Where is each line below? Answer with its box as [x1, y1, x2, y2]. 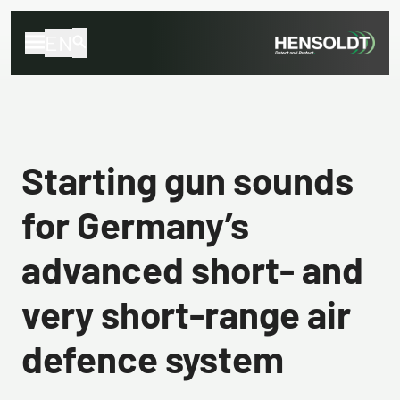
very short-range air [21, 291, 351, 336]
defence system [21, 336, 284, 380]
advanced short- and [21, 246, 363, 291]
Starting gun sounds [21, 157, 354, 202]
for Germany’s [21, 202, 249, 246]
